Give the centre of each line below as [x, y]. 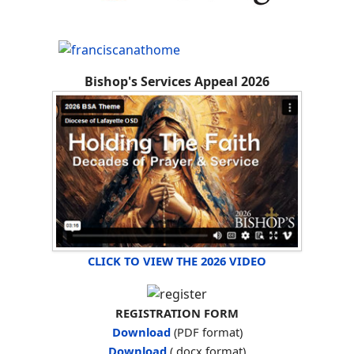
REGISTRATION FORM [177, 313]
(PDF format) [206, 331]
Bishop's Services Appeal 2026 [177, 82]
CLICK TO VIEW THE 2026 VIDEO [177, 260]
